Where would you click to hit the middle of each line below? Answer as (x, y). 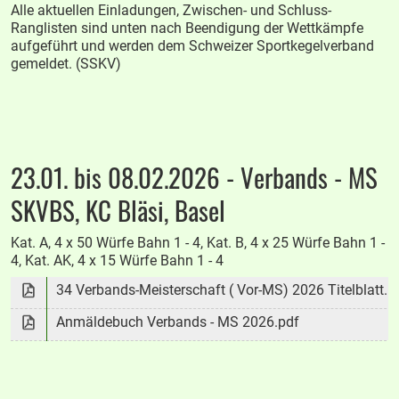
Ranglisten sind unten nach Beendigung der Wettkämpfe (187, 28)
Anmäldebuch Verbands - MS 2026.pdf (178, 322)
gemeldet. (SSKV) (66, 64)
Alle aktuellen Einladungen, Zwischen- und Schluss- (171, 11)
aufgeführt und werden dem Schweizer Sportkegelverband (193, 46)
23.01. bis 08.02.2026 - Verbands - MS (195, 177)
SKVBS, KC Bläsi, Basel (118, 210)
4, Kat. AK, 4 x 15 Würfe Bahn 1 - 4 (118, 260)
